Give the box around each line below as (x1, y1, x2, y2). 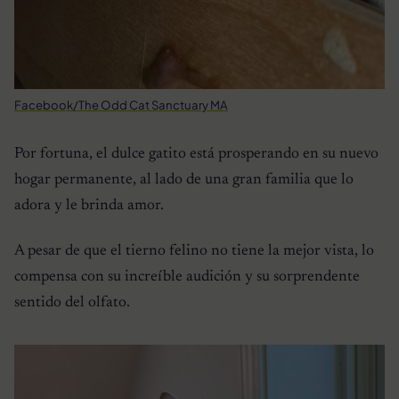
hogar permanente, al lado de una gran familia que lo (14, 171, 354, 188)
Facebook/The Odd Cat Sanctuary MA (14, 96, 228, 112)
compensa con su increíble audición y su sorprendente (14, 268, 360, 285)
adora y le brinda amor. (14, 197, 164, 214)
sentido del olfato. (14, 294, 130, 311)
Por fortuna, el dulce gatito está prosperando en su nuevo (14, 145, 379, 162)
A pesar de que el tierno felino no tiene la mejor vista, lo (14, 242, 374, 259)
